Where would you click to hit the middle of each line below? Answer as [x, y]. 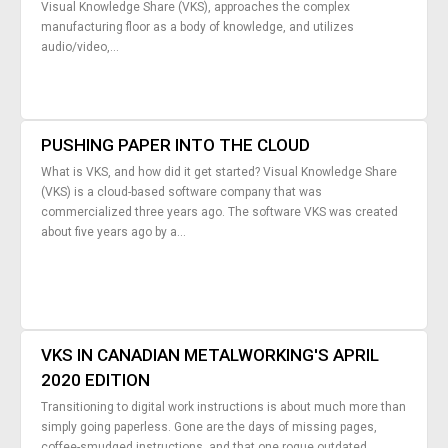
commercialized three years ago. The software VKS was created [220, 212]
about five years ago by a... [114, 232]
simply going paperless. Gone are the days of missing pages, [209, 427]
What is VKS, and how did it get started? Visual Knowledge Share [219, 172]
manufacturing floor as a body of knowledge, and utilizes [198, 27]
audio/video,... [80, 47]
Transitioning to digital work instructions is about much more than [224, 407]
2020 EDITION [96, 380]
